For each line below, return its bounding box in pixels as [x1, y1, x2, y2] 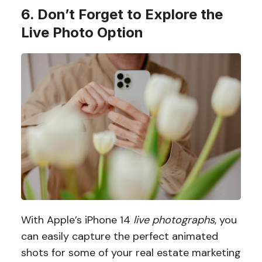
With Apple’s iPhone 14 [20, 213, 133, 227]
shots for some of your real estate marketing [20, 246, 241, 260]
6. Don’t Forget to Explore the [20, 6, 223, 23]
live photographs [133, 213, 215, 227]
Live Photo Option [20, 24, 143, 42]
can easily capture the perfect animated [20, 229, 218, 244]
